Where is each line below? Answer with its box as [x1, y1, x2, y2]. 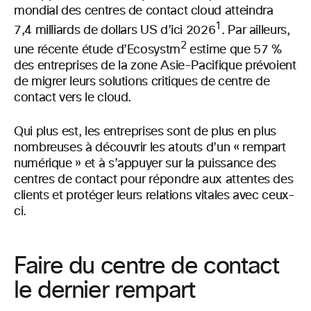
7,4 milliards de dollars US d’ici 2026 [14, 24, 216, 37]
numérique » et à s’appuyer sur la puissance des [14, 157, 277, 170]
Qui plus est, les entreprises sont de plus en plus [14, 125, 277, 138]
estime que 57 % [186, 43, 282, 56]
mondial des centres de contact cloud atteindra [14, 4, 274, 17]
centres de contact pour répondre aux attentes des [14, 173, 294, 186]
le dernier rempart [14, 278, 195, 303]
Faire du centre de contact [14, 254, 279, 278]
